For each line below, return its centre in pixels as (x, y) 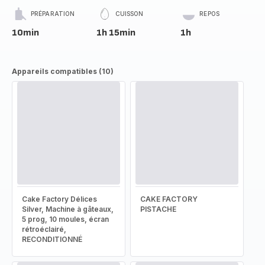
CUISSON (129, 14)
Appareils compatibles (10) (63, 71)
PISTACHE (158, 209)
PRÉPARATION (53, 14)
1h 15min (116, 33)
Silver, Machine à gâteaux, (68, 209)
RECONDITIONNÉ (52, 239)
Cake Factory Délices (59, 199)
